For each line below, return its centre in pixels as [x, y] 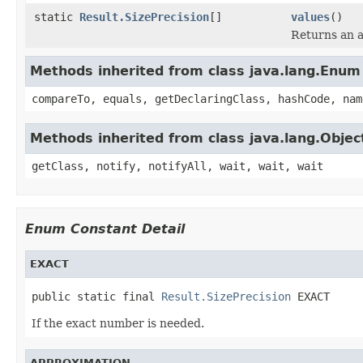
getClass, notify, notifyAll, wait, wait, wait [177, 166]
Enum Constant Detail [105, 228]
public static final [96, 296]
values [310, 17]
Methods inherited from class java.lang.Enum [195, 70]
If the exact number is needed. [118, 323]
